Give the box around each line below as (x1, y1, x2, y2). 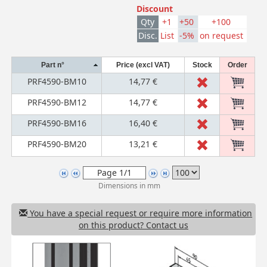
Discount (136, 3, 173, 15)
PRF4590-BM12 (27, 96, 86, 108)
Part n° (41, 60, 64, 69)
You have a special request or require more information (27, 207, 253, 219)
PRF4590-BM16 (27, 117, 86, 129)
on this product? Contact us (79, 219, 188, 231)
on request (199, 30, 246, 42)
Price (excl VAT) (116, 60, 170, 69)
